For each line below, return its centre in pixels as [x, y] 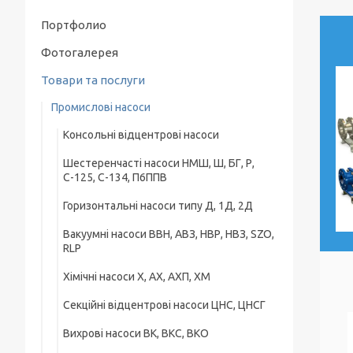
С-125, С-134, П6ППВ [115, 177]
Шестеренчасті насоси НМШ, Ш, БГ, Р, [159, 163]
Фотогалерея [80, 52]
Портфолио [74, 25]
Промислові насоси [101, 107]
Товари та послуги [93, 80]
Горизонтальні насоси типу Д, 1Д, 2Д [158, 206]
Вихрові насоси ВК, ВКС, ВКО [136, 333]
